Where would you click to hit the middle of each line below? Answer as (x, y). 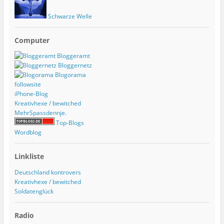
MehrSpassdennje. (40, 113)
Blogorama (69, 75)
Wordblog (28, 132)
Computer (32, 40)
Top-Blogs (69, 123)
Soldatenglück (34, 191)
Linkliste (29, 156)
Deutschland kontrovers (47, 172)
